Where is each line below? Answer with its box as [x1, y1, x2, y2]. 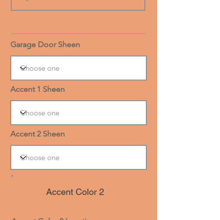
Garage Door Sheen [10, 40, 80, 49]
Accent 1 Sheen [10, 84, 65, 94]
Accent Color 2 [46, 187, 104, 197]
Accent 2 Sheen [10, 129, 65, 138]
